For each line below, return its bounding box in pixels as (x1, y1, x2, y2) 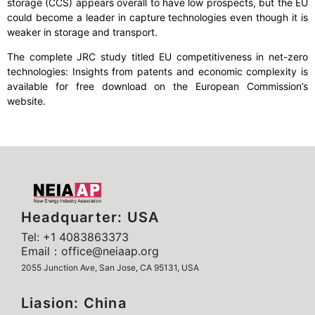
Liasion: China (21, 295, 127, 312)
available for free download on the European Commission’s (7, 80, 308, 93)
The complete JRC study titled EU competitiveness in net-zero (7, 51, 308, 63)
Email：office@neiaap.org (21, 244, 159, 259)
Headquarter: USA (21, 209, 160, 226)
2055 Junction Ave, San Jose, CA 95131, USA (21, 262, 199, 274)
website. (7, 95, 51, 108)
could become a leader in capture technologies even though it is (7, 11, 308, 24)
